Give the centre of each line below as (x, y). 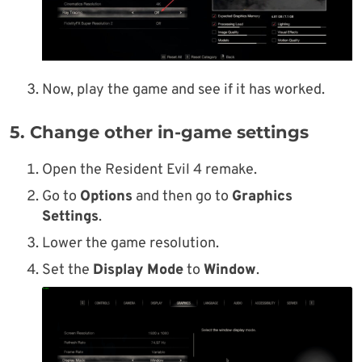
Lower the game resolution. (130, 244)
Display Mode (138, 271)
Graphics (262, 197)
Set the (67, 271)
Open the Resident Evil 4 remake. (149, 170)
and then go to (182, 197)
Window (230, 271)
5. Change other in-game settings (159, 133)
